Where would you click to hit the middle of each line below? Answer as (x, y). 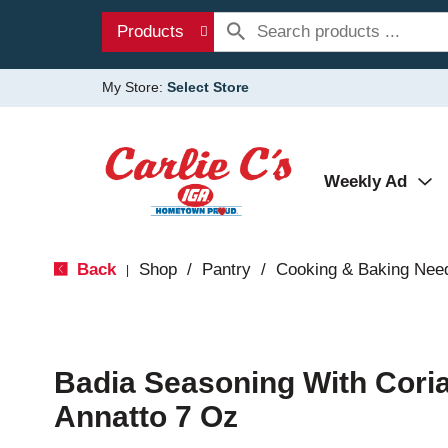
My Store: (134, 87)
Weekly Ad (365, 181)
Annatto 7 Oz (145, 416)
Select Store (208, 87)
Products (150, 31)
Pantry (226, 269)
